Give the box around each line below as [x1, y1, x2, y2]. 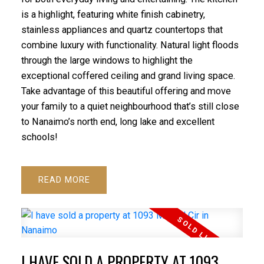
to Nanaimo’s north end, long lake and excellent [21, 116, 214, 128]
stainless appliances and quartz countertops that [21, 24, 223, 36]
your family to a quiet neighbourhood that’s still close [21, 101, 239, 113]
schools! [21, 131, 58, 143]
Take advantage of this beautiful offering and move [21, 85, 231, 97]
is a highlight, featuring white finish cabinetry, [21, 9, 205, 21]
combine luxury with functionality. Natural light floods [21, 39, 239, 51]
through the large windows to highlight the [21, 55, 193, 67]
